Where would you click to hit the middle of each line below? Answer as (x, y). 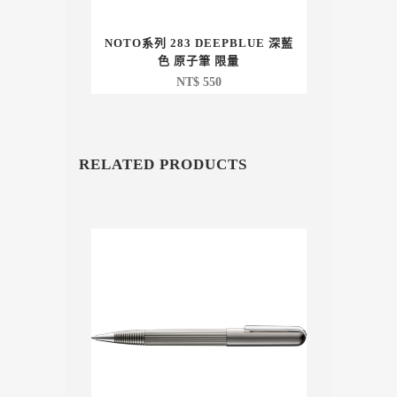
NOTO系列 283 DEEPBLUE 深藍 (198, 43)
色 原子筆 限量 (198, 61)
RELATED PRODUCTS (163, 165)
